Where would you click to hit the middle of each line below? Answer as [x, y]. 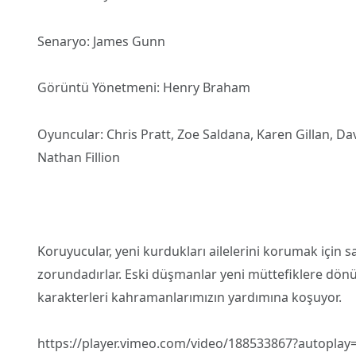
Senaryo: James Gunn [101, 41]
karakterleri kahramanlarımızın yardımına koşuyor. [190, 297]
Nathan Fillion [79, 158]
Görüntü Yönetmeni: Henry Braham [144, 88]
